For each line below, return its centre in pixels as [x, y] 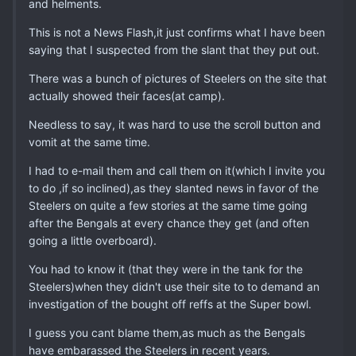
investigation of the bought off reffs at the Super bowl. [170, 304]
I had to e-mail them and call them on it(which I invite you [177, 171]
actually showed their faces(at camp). [127, 96]
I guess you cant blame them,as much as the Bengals [167, 333]
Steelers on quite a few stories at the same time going [168, 206]
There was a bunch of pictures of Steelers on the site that [178, 79]
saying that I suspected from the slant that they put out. [174, 50]
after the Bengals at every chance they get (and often [169, 223]
